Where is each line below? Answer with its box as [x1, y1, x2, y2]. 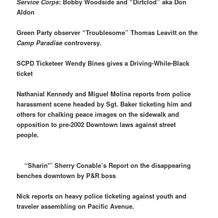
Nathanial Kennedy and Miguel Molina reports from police [17, 89, 191, 99]
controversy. [64, 37, 106, 47]
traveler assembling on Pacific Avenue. [17, 201, 135, 211]
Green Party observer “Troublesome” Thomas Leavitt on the [17, 27, 198, 37]
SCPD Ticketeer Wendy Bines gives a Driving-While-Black [17, 58, 190, 68]
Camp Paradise [17, 37, 65, 47]
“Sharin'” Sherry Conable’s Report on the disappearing [17, 161, 191, 170]
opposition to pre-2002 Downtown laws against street [17, 120, 176, 129]
